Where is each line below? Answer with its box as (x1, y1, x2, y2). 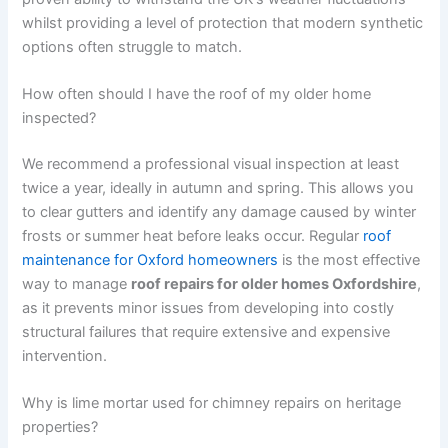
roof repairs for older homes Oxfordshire (131, 274, 418, 293)
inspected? (22, 109, 97, 128)
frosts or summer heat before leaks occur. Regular (22, 226, 364, 245)
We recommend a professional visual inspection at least (22, 154, 400, 173)
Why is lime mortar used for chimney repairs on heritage (22, 394, 402, 413)
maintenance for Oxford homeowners (22, 250, 279, 269)
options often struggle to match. (22, 37, 243, 56)
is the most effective (278, 250, 421, 269)
